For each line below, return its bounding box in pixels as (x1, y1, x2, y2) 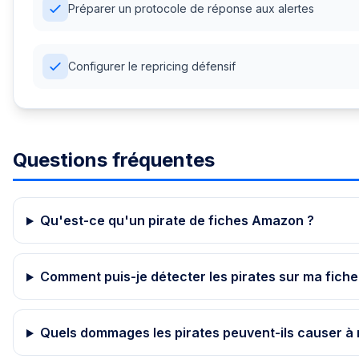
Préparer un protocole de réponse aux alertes (68, 2, 314, 16)
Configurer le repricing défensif (68, 59, 236, 74)
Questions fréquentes (13, 148, 215, 172)
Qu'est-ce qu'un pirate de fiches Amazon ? (39, 212, 314, 229)
